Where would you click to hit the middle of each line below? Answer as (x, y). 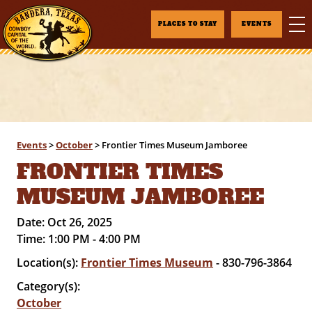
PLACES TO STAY (188, 24)
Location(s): (49, 263)
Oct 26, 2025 (80, 222)
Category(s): (49, 286)
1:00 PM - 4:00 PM (95, 239)
